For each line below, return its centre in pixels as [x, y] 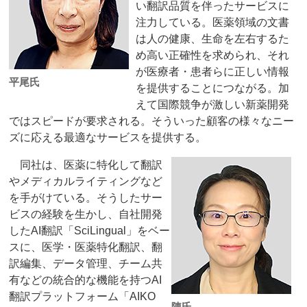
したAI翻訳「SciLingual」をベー [90, 231]
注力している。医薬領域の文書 [213, 23]
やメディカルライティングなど [86, 182]
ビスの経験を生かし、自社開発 [86, 214]
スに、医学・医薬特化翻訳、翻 [86, 247]
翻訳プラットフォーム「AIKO [83, 297]
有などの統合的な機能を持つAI [86, 280]
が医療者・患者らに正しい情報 [213, 72]
